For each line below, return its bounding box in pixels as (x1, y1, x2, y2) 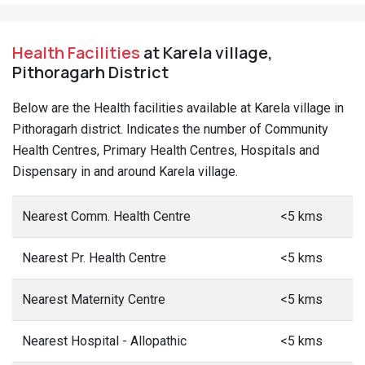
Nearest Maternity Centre (22, 292, 165, 307)
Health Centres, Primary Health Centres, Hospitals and (12, 143, 319, 158)
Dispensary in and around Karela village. (12, 164, 238, 179)
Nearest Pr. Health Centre (22, 250, 166, 266)
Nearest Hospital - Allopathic (22, 333, 187, 349)
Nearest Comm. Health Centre (22, 209, 191, 224)
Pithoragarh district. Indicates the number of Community (12, 121, 328, 137)
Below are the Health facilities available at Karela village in (12, 100, 344, 116)
